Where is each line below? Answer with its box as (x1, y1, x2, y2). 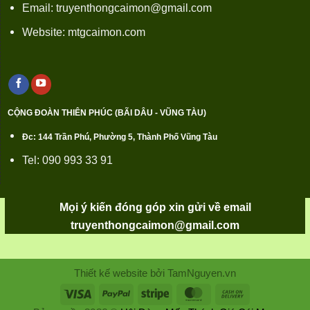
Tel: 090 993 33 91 (22, 154, 113, 167)
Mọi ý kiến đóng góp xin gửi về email (59, 200, 251, 213)
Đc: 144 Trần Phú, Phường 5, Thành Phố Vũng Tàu (22, 131, 217, 142)
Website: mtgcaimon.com (22, 26, 145, 39)
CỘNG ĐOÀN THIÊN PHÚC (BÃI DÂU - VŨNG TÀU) (7, 108, 206, 118)
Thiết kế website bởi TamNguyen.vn (74, 267, 236, 279)
